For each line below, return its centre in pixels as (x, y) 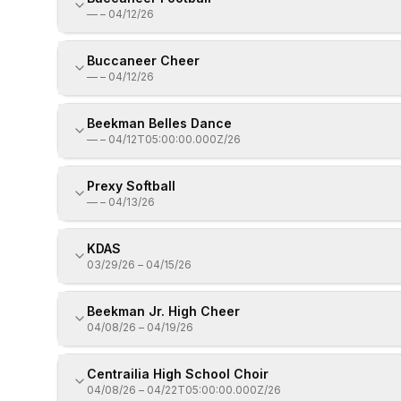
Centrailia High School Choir (178, 374)
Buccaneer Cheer (143, 60)
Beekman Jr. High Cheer (163, 311)
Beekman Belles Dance (159, 123)
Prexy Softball (131, 186)
